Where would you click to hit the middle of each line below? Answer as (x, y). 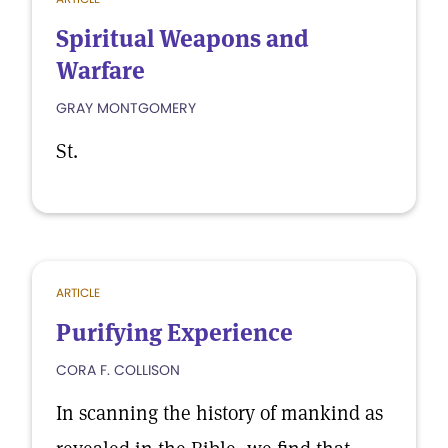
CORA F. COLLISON (118, 370)
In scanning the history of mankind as (219, 413)
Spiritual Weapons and (182, 38)
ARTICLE (78, 292)
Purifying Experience (174, 332)
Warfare (100, 70)
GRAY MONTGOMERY (126, 108)
